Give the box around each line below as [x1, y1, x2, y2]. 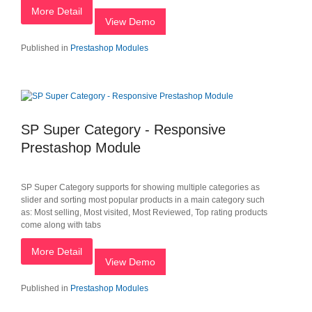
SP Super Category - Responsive [21, 122, 226, 137]
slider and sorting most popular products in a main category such [21, 195, 265, 205]
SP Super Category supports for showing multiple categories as [21, 182, 260, 192]
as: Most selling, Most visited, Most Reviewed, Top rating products [21, 208, 267, 217]
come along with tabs [21, 220, 101, 230]
